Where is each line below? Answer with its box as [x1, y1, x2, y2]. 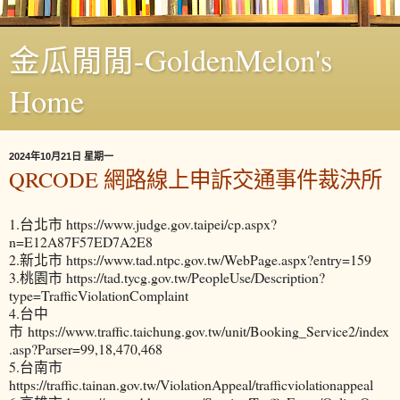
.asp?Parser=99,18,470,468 [9, 338, 162, 358]
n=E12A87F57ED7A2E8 [9, 231, 153, 251]
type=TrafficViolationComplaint [9, 285, 188, 304]
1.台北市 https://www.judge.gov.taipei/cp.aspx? [9, 213, 277, 233]
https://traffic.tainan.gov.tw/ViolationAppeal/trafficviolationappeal [9, 374, 373, 394]
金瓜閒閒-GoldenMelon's [9, 39, 332, 80]
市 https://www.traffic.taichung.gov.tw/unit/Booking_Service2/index [9, 321, 389, 340]
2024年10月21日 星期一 [9, 151, 113, 162]
